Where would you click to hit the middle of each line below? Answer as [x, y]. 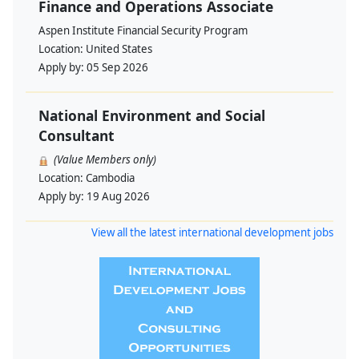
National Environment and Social [152, 116]
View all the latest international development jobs [212, 233]
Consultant [77, 136]
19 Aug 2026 [118, 197]
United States [119, 49]
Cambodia [110, 178]
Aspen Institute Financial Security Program [143, 31]
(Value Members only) [105, 160]
